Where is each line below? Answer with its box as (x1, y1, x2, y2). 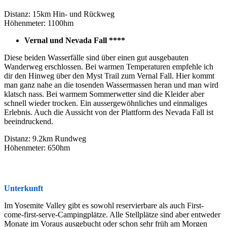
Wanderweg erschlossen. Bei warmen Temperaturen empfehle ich (4, 62, 213, 71)
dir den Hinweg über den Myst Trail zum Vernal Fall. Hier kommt (4, 71, 214, 80)
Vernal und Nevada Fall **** (24, 35, 125, 45)
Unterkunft (4, 183, 43, 193)
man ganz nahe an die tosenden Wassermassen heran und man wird (4, 80, 218, 89)
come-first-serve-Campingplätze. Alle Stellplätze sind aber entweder (4, 210, 220, 219)
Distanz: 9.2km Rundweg (4, 134, 86, 143)
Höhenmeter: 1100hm (4, 18, 73, 27)
